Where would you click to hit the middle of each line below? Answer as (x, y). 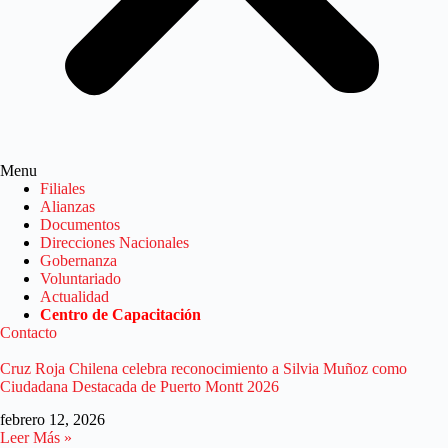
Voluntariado (80, 278)
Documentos (80, 224)
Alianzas (67, 206)
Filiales (62, 188)
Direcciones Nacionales (114, 242)
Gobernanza (78, 260)
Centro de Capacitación (120, 314)
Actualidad (74, 296)
